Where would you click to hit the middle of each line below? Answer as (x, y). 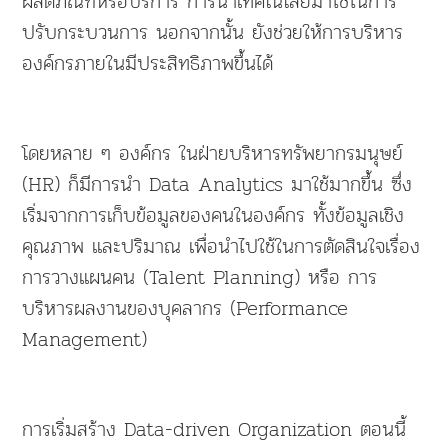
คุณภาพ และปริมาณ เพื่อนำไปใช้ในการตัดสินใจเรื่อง (221, 245)
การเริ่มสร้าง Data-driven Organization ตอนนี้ (214, 428)
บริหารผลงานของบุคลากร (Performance (185, 307)
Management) (89, 338)
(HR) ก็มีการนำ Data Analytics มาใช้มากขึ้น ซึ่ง (217, 183)
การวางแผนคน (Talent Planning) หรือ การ (200, 276)
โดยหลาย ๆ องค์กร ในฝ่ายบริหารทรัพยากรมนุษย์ (213, 152)
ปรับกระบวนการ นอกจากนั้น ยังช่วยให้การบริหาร (213, 31)
